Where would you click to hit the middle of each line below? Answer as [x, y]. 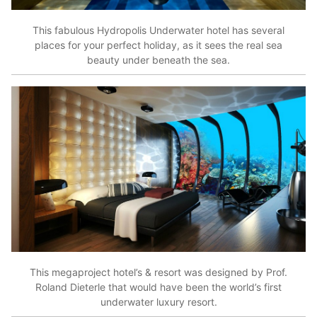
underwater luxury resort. [158, 301]
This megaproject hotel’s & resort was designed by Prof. [158, 272]
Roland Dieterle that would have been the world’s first [158, 287]
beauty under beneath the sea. [158, 59]
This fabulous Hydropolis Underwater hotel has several [158, 30]
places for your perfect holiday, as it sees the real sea [158, 45]
